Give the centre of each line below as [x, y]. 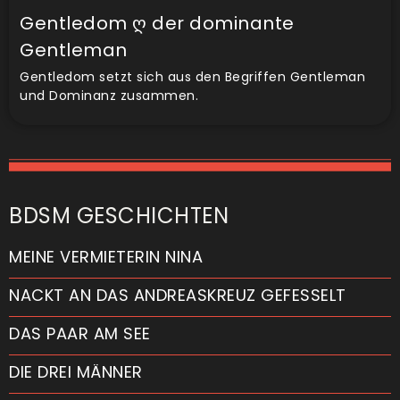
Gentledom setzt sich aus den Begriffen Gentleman [192, 76]
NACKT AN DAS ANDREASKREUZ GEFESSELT [178, 295]
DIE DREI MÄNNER [76, 371]
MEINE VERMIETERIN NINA [106, 256]
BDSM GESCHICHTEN [119, 215]
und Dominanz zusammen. [109, 95]
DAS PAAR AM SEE [80, 333]
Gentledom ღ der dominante [157, 23]
